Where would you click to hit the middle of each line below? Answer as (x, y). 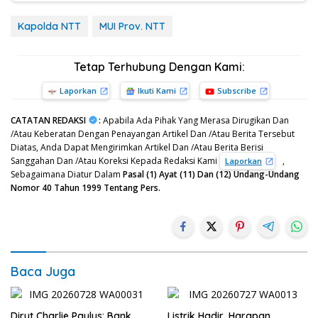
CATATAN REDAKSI (48, 120)
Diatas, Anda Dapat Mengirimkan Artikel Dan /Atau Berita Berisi (137, 147)
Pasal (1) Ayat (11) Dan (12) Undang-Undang (211, 174)
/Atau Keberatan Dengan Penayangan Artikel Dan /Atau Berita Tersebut (153, 134)
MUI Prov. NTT (132, 26)
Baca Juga (43, 272)
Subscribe (236, 91)
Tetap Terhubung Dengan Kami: (159, 67)
